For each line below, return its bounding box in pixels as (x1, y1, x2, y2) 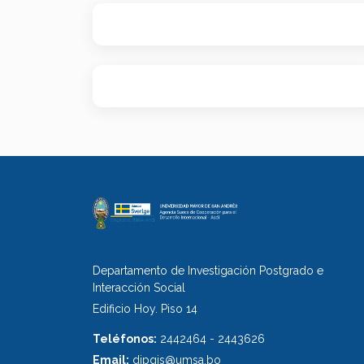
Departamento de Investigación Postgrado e (93, 263, 323, 277)
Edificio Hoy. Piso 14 (93, 301, 197, 315)
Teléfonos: (93, 331, 157, 345)
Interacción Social (93, 280, 185, 294)
